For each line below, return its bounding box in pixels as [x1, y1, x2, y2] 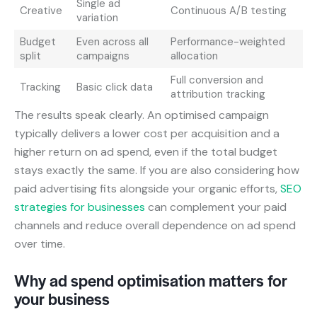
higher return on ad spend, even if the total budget [14, 144, 277, 160]
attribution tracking [170, 87, 265, 102]
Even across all [76, 35, 149, 50]
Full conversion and [170, 73, 263, 88]
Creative [19, 4, 62, 18]
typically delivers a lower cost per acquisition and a [14, 126, 279, 142]
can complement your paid [145, 200, 287, 215]
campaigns [76, 49, 129, 64]
